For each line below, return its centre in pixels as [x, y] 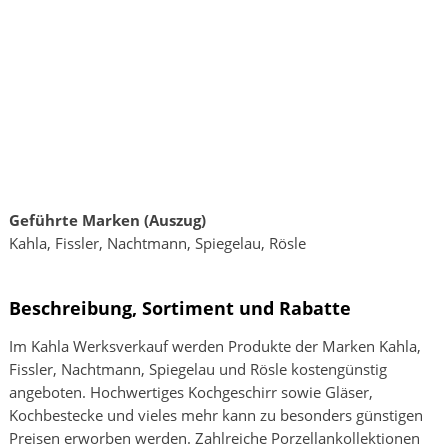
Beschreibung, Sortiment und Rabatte [180, 308]
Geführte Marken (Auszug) [107, 219]
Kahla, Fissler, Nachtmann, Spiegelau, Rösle [157, 242]
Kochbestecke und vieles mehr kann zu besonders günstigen [216, 415]
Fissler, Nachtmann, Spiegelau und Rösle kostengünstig [198, 369]
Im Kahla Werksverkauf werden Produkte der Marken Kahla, [215, 346]
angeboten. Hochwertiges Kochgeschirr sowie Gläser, [191, 392]
